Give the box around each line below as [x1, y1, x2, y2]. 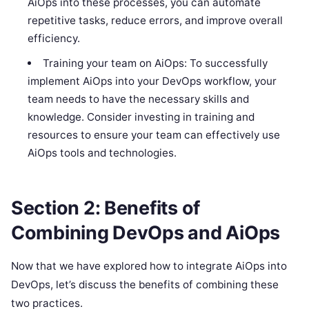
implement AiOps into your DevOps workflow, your [28, 74, 277, 88]
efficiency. [28, 32, 81, 46]
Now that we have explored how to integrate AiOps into [11, 259, 287, 273]
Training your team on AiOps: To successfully [42, 57, 268, 70]
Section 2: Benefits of [11, 196, 201, 219]
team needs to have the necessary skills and [28, 92, 250, 106]
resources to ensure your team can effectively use [28, 128, 281, 142]
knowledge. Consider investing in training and [28, 110, 255, 124]
